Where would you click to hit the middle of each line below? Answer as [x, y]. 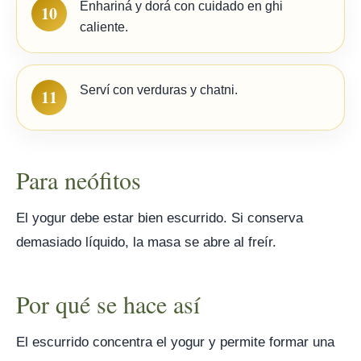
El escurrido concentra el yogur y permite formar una [175, 342]
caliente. [104, 27]
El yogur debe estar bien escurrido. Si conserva [160, 218]
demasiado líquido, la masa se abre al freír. [146, 242]
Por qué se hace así [108, 304]
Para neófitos [79, 180]
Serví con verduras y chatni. [159, 90]
